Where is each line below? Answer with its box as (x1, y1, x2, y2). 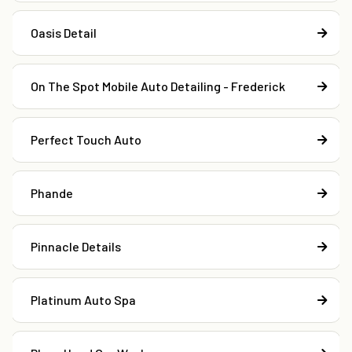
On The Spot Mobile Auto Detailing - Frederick (31, 79, 285, 94)
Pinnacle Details (31, 239, 121, 255)
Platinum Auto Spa (31, 292, 136, 308)
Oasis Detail (31, 25, 97, 41)
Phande (31, 185, 73, 201)
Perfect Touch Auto (31, 132, 141, 148)
